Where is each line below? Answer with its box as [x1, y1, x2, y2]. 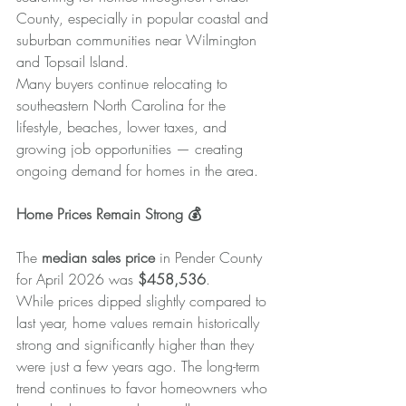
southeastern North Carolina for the [16, 94, 230, 115]
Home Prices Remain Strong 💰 [16, 203, 201, 224]
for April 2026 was [16, 268, 138, 289]
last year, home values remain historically [16, 312, 264, 333]
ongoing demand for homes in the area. [16, 159, 258, 180]
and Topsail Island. [16, 51, 129, 72]
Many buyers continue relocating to [16, 72, 232, 93]
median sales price [42, 246, 155, 267]
